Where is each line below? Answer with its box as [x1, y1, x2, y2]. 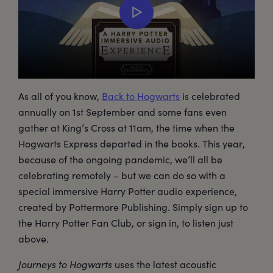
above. [18, 232, 49, 246]
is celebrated [180, 90, 240, 103]
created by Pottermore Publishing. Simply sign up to [18, 200, 248, 214]
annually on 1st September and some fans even [18, 105, 227, 119]
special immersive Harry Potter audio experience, [18, 185, 237, 198]
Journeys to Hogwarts [18, 258, 112, 271]
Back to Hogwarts [102, 90, 180, 103]
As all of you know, [18, 90, 102, 103]
